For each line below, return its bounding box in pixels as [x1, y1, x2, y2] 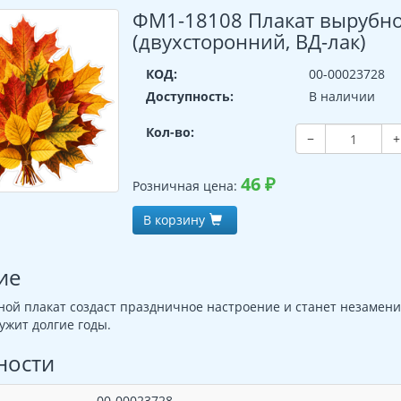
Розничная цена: [132, 177, 242, 194]
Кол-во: [146, 124, 195, 141]
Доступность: [146, 88, 235, 105]
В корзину [143, 211, 206, 228]
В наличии [308, 88, 375, 105]
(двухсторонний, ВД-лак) [132, 28, 367, 55]
